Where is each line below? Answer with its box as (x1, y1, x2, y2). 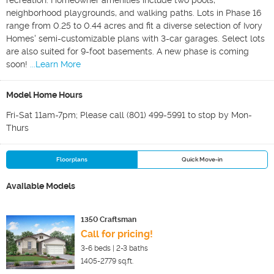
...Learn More (30, 59, 81, 69)
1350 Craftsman (81, 215, 136, 224)
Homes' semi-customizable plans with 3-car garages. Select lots (6, 34, 265, 43)
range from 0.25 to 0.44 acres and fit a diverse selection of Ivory (6, 21, 262, 31)
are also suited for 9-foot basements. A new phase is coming (6, 46, 249, 56)
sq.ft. (118, 257, 133, 265)
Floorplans (56, 156, 87, 163)
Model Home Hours (6, 90, 83, 100)
